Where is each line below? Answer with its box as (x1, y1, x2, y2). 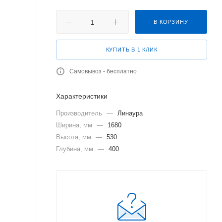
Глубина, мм (56, 145, 95, 153)
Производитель (56, 110, 104, 117)
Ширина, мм (56, 121, 94, 129)
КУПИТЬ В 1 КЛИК (106, 47, 158, 53)
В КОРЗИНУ (154, 19, 188, 25)
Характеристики (56, 92, 108, 100)
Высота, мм (56, 133, 93, 141)
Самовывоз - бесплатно (69, 68, 137, 75)
